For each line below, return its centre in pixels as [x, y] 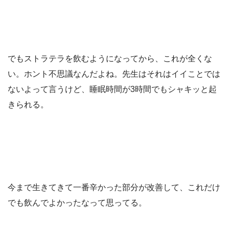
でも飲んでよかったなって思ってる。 [77, 203]
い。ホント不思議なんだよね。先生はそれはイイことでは [114, 74]
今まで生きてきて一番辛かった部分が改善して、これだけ [114, 188]
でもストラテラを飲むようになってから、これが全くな [110, 59]
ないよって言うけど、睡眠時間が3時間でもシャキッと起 [112, 89]
